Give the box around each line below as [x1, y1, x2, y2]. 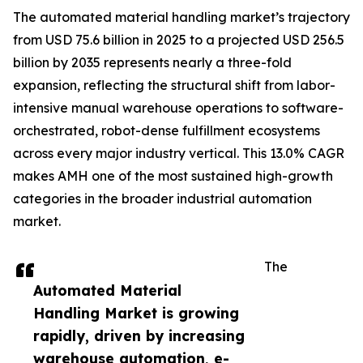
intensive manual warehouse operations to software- [13, 100, 344, 117]
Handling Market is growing [33, 304, 239, 322]
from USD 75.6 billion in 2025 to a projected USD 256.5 [13, 32, 344, 49]
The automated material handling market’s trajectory [13, 9, 350, 26]
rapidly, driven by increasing [33, 327, 245, 345]
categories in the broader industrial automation [13, 190, 312, 207]
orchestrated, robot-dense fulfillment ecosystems [13, 122, 320, 139]
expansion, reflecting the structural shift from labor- [13, 77, 335, 94]
